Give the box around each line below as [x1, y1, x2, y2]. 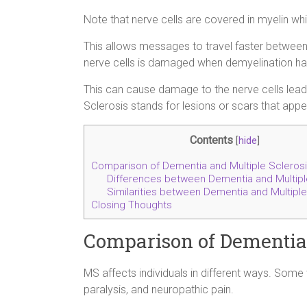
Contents [190, 134, 233, 147]
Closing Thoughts [91, 199, 172, 212]
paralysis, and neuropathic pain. [84, 283, 234, 297]
